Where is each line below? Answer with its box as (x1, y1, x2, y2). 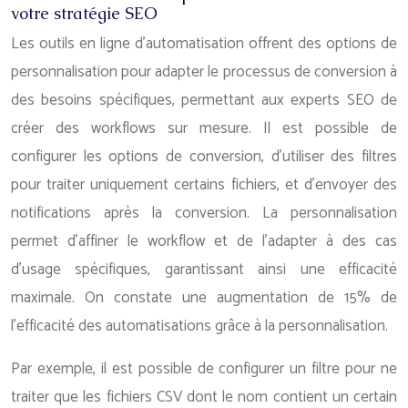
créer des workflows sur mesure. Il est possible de (11, 116, 397, 141)
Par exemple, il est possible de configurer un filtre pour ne (11, 356, 397, 382)
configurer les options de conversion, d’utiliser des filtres (11, 144, 397, 169)
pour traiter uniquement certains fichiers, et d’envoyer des (11, 172, 397, 198)
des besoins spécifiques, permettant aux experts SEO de (11, 87, 397, 113)
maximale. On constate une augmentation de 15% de (11, 285, 397, 311)
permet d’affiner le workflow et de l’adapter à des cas (11, 229, 397, 254)
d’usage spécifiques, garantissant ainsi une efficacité (11, 257, 397, 282)
